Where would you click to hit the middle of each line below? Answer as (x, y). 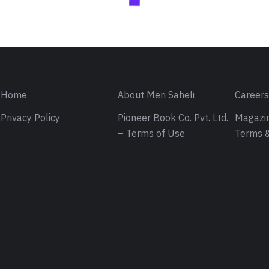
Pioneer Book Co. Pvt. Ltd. (173, 119)
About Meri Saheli (156, 96)
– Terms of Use (152, 134)
